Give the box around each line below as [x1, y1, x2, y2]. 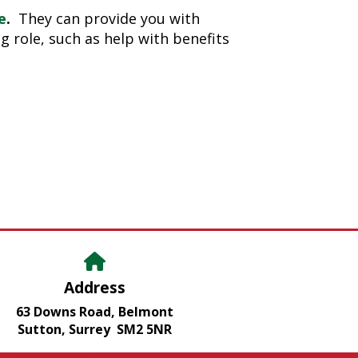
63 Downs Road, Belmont [15, 302, 173, 320]
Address [63, 276, 125, 299]
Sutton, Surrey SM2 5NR [17, 320, 172, 338]
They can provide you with [18, 9, 201, 29]
